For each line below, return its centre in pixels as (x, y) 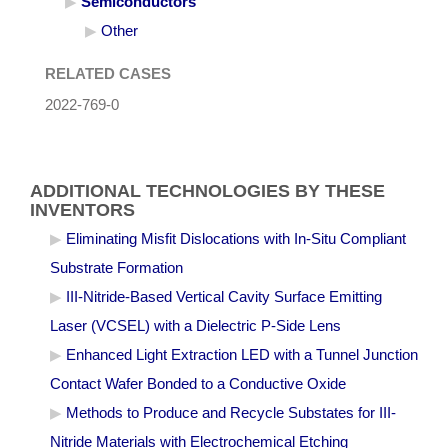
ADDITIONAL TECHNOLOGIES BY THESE (207, 190)
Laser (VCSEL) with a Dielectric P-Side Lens (195, 325)
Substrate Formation (116, 267)
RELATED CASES (108, 74)
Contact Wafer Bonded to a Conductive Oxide (198, 383)
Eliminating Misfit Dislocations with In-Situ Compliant (236, 238)
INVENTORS (82, 209)
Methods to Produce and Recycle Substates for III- (231, 412)
